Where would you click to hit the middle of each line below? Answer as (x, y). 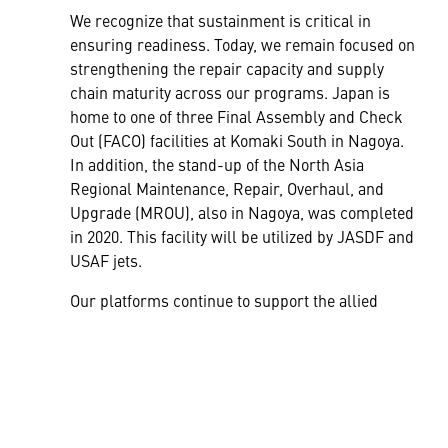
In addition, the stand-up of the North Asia (217, 163)
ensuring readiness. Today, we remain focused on (242, 43)
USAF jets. (110, 259)
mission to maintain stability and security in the (234, 323)
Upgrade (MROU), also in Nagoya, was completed (242, 211)
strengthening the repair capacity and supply (227, 67)
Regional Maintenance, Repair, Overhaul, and (227, 187)
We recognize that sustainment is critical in (220, 19)
